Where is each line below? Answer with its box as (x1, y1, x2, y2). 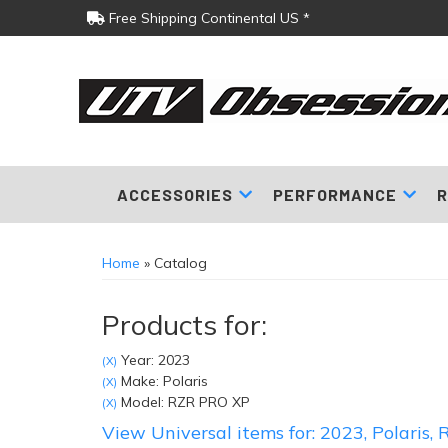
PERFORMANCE (272, 185, 397, 204)
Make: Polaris (117, 372, 208, 390)
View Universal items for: (102, 421, 320, 444)
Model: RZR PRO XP (117, 393, 250, 411)
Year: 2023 (117, 351, 190, 369)
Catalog (154, 254, 207, 272)
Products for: (102, 307, 267, 342)
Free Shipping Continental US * (105, 9, 310, 27)
